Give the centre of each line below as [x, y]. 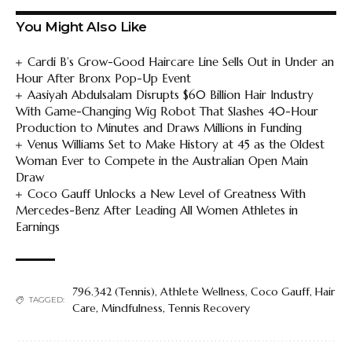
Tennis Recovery [209, 308]
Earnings [38, 226]
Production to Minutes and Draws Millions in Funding [159, 127]
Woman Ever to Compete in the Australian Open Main [162, 160]
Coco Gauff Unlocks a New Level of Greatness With [167, 193]
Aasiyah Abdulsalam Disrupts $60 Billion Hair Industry [171, 94]
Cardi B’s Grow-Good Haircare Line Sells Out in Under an [181, 61]
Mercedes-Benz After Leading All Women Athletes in [157, 210]
